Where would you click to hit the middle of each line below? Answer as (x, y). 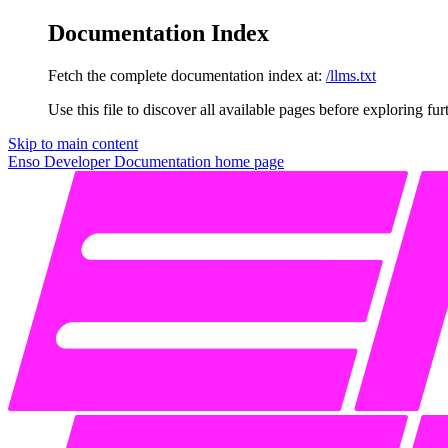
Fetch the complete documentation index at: (185, 75)
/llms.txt (351, 75)
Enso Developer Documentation (109, 161)
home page (247, 161)
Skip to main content (73, 143)
